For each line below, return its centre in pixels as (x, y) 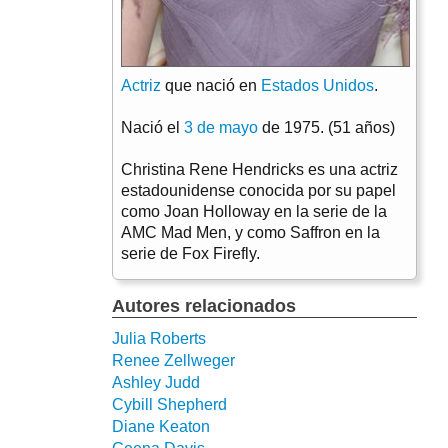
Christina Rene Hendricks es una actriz (259, 169)
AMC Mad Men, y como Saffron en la (250, 232)
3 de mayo (221, 127)
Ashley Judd (156, 382)
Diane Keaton (161, 426)
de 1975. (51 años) (326, 127)
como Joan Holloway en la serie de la (254, 211)
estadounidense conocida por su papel (258, 190)
